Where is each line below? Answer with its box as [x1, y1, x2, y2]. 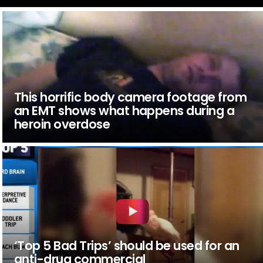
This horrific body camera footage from [14, 88, 247, 106]
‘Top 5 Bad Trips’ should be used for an [14, 237, 240, 254]
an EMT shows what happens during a [14, 102, 235, 119]
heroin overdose [14, 115, 110, 133]
